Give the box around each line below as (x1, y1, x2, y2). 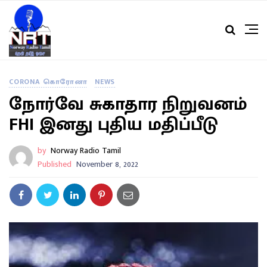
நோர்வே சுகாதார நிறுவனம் (9, 89, 247, 120)
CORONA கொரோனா (9, 76, 88, 88)
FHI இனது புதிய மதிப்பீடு (9, 110, 218, 140)
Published (38, 157, 72, 172)
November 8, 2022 (76, 157, 138, 172)
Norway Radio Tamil (51, 144, 121, 158)
